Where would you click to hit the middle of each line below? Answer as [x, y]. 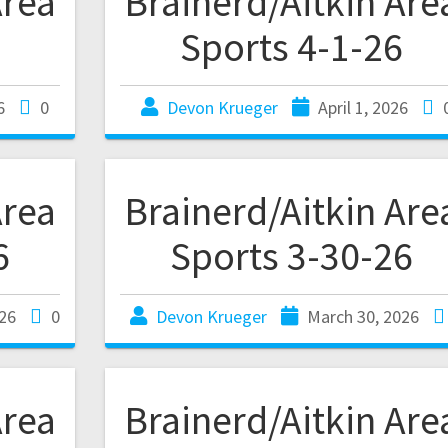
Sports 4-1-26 [291, 47]
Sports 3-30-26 [291, 256]
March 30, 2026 [362, 317]
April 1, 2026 [362, 108]
